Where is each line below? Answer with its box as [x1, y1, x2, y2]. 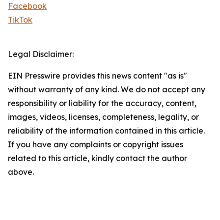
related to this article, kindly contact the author [8, 153, 187, 164]
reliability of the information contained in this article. [8, 126, 205, 136]
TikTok [8, 15, 32, 25]
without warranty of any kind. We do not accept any [8, 84, 205, 95]
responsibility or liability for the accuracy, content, [8, 98, 196, 109]
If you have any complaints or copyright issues [8, 139, 183, 150]
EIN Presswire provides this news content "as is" [8, 71, 187, 81]
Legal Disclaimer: [8, 49, 74, 59]
